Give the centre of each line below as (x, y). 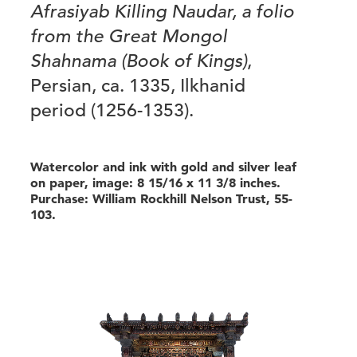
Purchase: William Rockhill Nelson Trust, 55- (161, 199)
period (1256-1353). (112, 110)
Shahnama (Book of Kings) (139, 61)
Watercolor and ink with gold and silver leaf (163, 167)
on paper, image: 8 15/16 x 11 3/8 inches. (155, 183)
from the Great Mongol (129, 36)
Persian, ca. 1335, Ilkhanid (138, 86)
